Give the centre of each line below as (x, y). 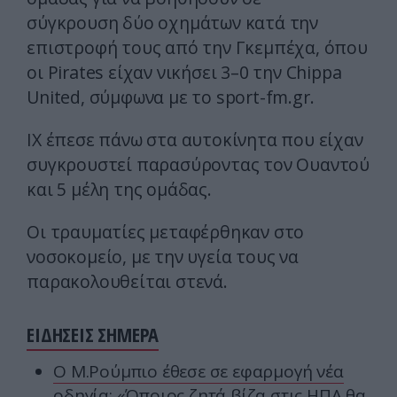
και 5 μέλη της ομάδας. (119, 190)
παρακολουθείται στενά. (127, 282)
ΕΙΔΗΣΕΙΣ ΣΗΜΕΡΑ (93, 335)
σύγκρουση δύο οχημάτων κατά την (172, 23)
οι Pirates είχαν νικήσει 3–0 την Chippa (184, 73)
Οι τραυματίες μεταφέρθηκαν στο (166, 232)
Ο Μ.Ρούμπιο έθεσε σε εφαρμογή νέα (198, 372)
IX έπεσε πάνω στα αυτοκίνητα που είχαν (195, 140)
